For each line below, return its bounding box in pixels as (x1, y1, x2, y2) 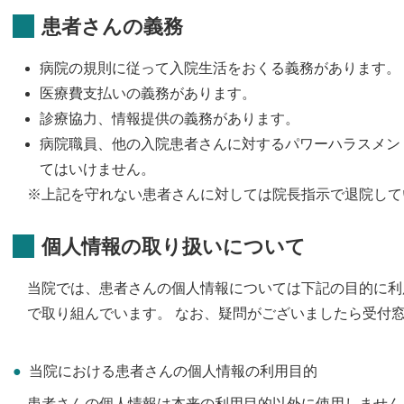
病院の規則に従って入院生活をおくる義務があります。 (40, 60, 400, 76)
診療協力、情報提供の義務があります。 (40, 110, 299, 126)
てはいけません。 (40, 161, 155, 177)
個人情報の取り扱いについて (41, 234, 306, 258)
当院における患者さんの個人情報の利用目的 (29, 363, 317, 379)
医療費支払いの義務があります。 (40, 85, 256, 101)
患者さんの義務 (41, 14, 183, 38)
